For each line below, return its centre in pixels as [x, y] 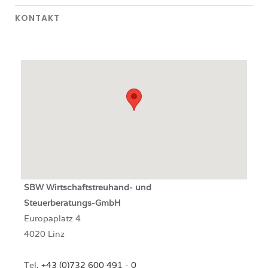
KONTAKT [37, 18]
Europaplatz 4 [52, 219]
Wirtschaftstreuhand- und [99, 188]
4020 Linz [44, 234]
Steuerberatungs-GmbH [72, 203]
